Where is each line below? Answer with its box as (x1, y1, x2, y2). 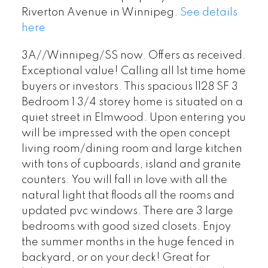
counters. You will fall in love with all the (21, 175, 227, 185)
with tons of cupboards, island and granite (21, 159, 241, 170)
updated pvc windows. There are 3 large (21, 206, 233, 217)
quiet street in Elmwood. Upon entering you (21, 112, 246, 123)
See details (179, 7, 237, 19)
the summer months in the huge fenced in (21, 237, 234, 248)
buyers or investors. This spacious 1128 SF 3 (21, 81, 238, 92)
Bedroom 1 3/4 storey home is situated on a (21, 97, 243, 108)
